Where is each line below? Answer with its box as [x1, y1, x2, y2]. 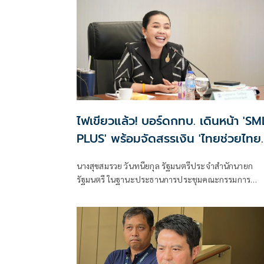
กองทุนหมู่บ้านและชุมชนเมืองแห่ [76, 187, 191, 198]
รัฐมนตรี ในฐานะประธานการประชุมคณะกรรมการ [76, 173, 251, 184]
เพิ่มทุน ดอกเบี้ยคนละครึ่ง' [76, 147, 209, 165]
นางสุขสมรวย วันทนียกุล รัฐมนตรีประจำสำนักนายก [76, 160, 253, 171]
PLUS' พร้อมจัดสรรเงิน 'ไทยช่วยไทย [76, 129, 261, 147]
